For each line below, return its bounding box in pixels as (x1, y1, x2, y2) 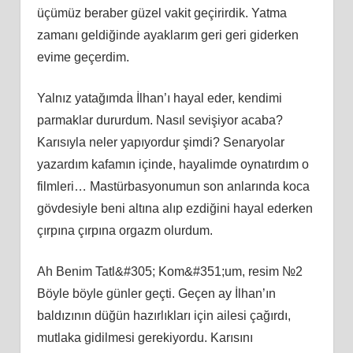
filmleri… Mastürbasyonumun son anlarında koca (36, 179, 310, 193)
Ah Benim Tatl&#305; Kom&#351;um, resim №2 (36, 264, 303, 278)
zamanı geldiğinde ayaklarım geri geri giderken (36, 28, 299, 42)
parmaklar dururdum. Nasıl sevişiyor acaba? (36, 113, 283, 127)
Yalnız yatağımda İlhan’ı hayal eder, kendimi (36, 91, 282, 105)
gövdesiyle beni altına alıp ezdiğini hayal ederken (36, 201, 313, 215)
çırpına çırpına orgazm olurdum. (36, 223, 213, 237)
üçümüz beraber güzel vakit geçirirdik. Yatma (36, 6, 287, 20)
